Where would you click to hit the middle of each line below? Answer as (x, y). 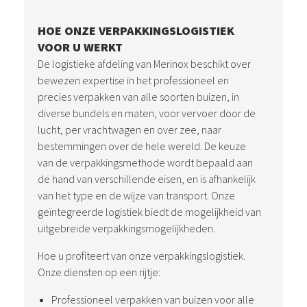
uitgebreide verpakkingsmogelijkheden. (126, 228)
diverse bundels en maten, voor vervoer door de (147, 113)
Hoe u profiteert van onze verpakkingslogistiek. (142, 256)
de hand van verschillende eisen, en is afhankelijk (147, 179)
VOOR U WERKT (80, 47)
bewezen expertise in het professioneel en (133, 80)
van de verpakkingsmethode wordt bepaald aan (145, 162)
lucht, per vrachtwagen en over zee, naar (130, 130)
